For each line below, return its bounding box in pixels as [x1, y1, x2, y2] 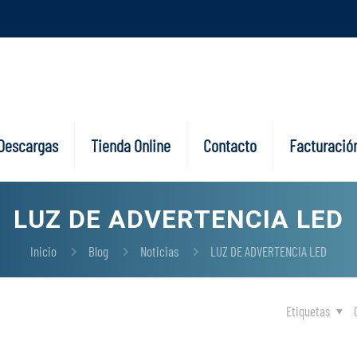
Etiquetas [286, 303, 332, 319]
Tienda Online [91, 135, 171, 155]
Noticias [140, 243, 178, 259]
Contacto [203, 135, 257, 155]
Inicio [30, 243, 57, 259]
